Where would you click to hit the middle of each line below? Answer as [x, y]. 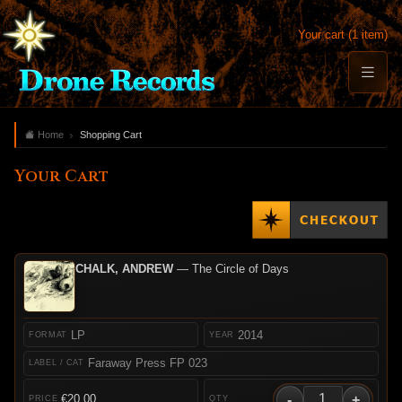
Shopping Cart [110, 134]
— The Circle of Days [231, 268]
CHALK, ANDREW [124, 268]
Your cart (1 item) [343, 35]
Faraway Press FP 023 [147, 363]
